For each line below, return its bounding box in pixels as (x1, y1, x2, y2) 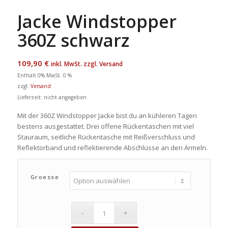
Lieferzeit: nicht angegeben (17, 94, 87, 101)
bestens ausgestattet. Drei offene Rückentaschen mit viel (17, 122, 194, 131)
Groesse (30, 173, 60, 181)
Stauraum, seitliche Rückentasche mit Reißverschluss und (17, 132, 195, 142)
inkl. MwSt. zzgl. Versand (50, 60, 123, 69)
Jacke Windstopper (17, 10, 177, 34)
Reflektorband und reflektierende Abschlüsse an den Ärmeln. (17, 143, 208, 153)
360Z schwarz (17, 28, 129, 52)
